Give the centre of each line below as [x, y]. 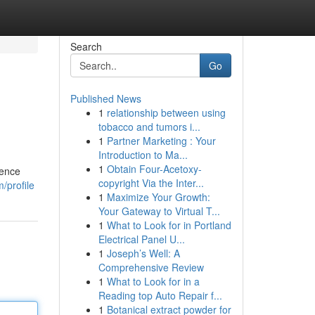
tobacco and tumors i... [149, 127]
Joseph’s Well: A [143, 253]
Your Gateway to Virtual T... [159, 211]
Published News [105, 98]
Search [86, 46]
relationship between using [166, 112]
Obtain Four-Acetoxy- [154, 169]
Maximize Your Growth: [158, 197]
